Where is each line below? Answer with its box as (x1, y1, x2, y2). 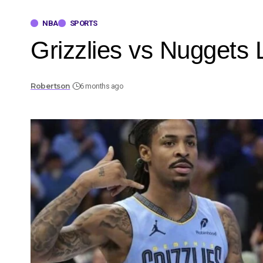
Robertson (31, 82, 70, 91)
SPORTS (69, 18, 97, 28)
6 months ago (80, 82, 124, 91)
